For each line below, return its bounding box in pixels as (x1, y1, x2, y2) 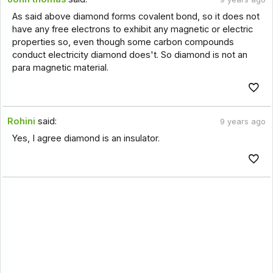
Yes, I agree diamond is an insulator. (12, 133, 160, 144)
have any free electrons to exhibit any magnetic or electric (12, 23, 253, 35)
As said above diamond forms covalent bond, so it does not (12, 10, 260, 22)
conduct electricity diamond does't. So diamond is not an (12, 49, 247, 60)
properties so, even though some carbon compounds (12, 36, 234, 48)
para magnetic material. (12, 62, 108, 73)
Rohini (7, 116, 36, 127)
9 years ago (219, 117, 266, 127)
